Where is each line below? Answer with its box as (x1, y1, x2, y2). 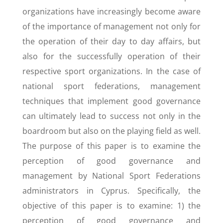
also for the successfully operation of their (22, 51, 201, 62)
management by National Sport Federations (22, 170, 201, 181)
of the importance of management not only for (22, 21, 201, 32)
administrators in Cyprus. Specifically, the (22, 185, 201, 196)
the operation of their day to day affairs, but (22, 36, 201, 47)
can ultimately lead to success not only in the (22, 111, 201, 121)
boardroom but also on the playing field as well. (22, 125, 201, 136)
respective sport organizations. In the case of (22, 66, 201, 77)
